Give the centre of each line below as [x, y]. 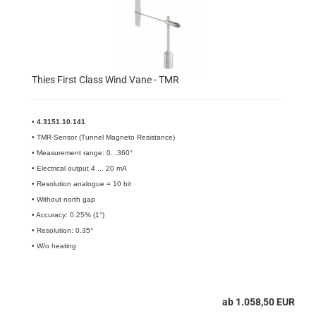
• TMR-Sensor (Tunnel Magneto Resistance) [103, 137]
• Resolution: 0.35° [62, 230]
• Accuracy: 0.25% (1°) [68, 215]
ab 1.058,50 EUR [259, 302]
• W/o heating [54, 246]
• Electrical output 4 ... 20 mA [79, 168]
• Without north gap [65, 199]
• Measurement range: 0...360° [82, 153]
